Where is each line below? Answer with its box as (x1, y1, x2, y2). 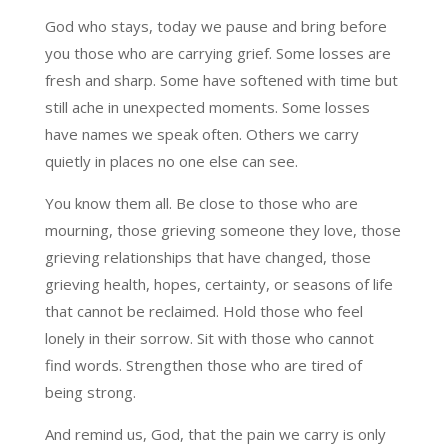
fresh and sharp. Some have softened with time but (44, 69, 398, 90)
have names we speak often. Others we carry (44, 123, 359, 144)
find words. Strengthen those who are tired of (44, 354, 362, 375)
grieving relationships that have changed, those (44, 246, 371, 267)
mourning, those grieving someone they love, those (44, 219, 401, 240)
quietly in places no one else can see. (44, 150, 298, 171)
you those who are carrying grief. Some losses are (44, 42, 391, 63)
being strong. (44, 381, 136, 402)
